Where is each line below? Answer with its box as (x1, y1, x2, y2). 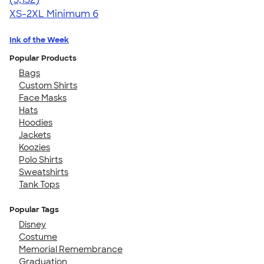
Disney (19, 219, 46, 230)
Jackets (19, 129, 51, 140)
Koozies (19, 141, 50, 153)
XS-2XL (9, 7, 44, 20)
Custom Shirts (19, 80, 77, 91)
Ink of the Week (9, 34, 69, 45)
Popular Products (9, 52, 77, 63)
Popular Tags (9, 204, 59, 214)
